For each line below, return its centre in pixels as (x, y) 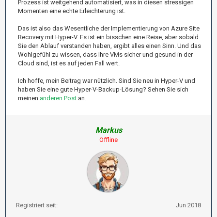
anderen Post (58, 98)
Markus (108, 130)
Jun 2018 (188, 205)
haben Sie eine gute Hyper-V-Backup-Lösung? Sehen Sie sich (103, 89)
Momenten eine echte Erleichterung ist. (72, 11)
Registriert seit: (37, 205)
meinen (29, 98)
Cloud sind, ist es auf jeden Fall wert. (69, 63)
